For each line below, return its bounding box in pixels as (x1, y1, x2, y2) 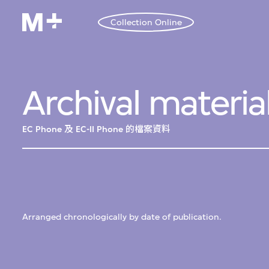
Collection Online (110, 17, 182, 28)
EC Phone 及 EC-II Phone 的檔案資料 (22, 124, 171, 135)
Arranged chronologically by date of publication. (22, 212, 222, 223)
